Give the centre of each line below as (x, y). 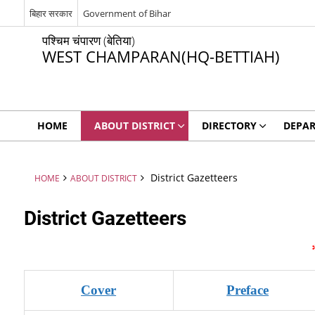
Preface (248, 290)
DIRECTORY (229, 126)
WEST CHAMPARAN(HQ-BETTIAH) (161, 57)
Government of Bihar (127, 13)
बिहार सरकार (51, 13)
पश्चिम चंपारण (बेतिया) (88, 40)
